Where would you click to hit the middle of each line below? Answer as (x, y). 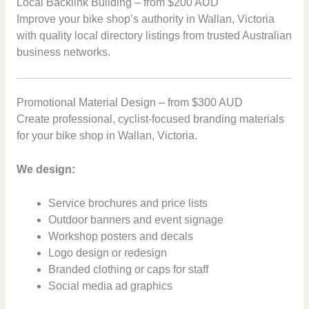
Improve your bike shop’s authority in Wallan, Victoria (145, 19)
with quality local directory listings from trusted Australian (154, 36)
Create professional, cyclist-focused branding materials (150, 119)
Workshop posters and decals (121, 236)
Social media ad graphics (111, 286)
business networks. (63, 52)
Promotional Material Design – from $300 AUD (129, 103)
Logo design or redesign (108, 252)
